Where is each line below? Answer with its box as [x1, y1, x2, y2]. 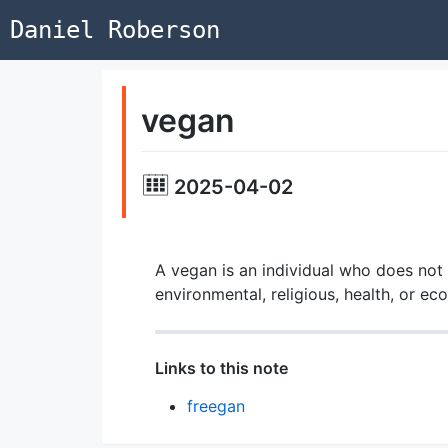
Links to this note [154, 357, 288, 378]
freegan [186, 395, 245, 416]
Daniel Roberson [10, 16, 220, 44]
